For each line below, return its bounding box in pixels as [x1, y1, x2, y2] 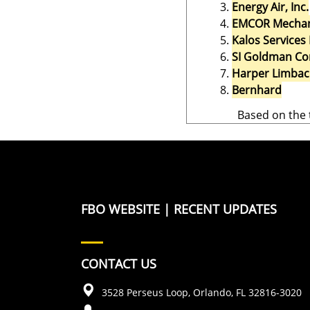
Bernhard [232, 82, 282, 98]
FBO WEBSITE [81, 200, 160, 217]
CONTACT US [81, 255, 156, 272]
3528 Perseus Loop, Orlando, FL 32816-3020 [102, 285, 302, 299]
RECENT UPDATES [174, 200, 277, 217]
